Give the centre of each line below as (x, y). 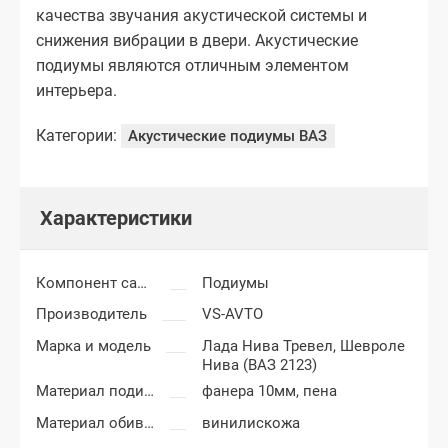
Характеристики (116, 218)
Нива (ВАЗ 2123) (260, 364)
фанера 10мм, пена (270, 391)
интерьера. (76, 90)
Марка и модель (93, 345)
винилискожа (251, 422)
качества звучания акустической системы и (201, 15)
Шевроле (373, 345)
